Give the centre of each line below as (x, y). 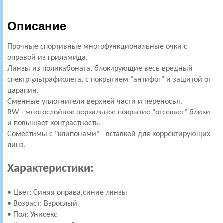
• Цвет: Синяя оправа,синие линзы (68, 192)
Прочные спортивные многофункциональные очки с (97, 47)
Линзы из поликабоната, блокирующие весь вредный (100, 69)
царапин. (24, 91)
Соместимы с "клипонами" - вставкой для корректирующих (109, 134)
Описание (37, 26)
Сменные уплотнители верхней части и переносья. (96, 102)
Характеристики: (51, 168)
